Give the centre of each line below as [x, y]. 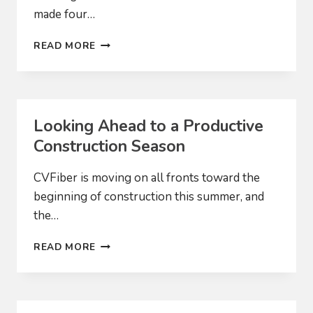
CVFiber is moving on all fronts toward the [147, 177]
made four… [64, 14]
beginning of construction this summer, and [149, 196]
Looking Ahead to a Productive [148, 126]
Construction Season [109, 146]
